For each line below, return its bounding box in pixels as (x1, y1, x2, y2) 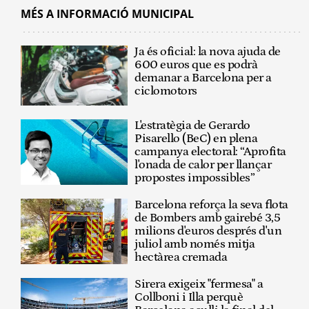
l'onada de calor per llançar (134, 157, 272, 172)
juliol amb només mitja (134, 237, 255, 251)
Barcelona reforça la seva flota (134, 197, 288, 212)
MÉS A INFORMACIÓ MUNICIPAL (21, 6, 194, 21)
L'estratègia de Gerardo (134, 118, 250, 132)
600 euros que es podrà (134, 57, 258, 72)
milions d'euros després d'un (134, 223, 282, 238)
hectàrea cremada (134, 250, 228, 264)
